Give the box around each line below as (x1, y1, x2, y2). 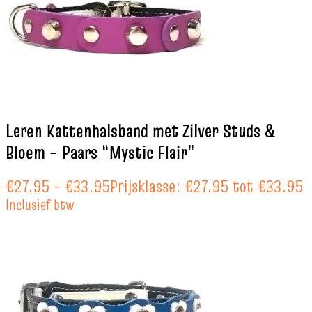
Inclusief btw (6, 194, 75, 215)
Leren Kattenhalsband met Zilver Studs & (6, 118, 274, 143)
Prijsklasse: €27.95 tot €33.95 (110, 174, 303, 199)
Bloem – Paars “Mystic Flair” (6, 139, 195, 165)
